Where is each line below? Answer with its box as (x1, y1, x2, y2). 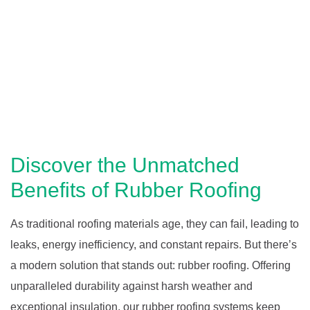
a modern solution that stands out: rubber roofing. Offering (10, 259, 291, 271)
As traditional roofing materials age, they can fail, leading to (10, 217, 299, 230)
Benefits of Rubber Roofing (10, 178, 262, 201)
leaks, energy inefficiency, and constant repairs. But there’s (10, 238, 297, 250)
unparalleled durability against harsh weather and (10, 280, 253, 292)
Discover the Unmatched (10, 153, 239, 176)
